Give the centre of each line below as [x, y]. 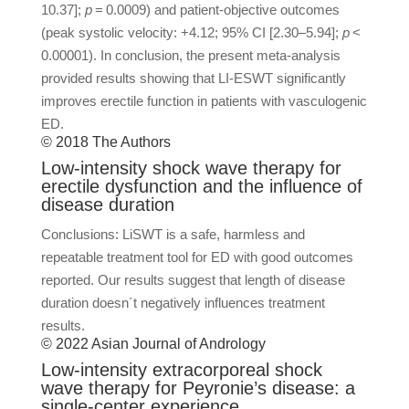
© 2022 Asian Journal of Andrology [153, 344]
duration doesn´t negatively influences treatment [183, 303]
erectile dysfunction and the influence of [201, 186]
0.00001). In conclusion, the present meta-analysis [190, 55]
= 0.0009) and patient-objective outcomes [215, 10]
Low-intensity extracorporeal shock [181, 370]
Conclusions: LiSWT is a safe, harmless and [173, 234]
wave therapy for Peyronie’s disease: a [198, 388]
